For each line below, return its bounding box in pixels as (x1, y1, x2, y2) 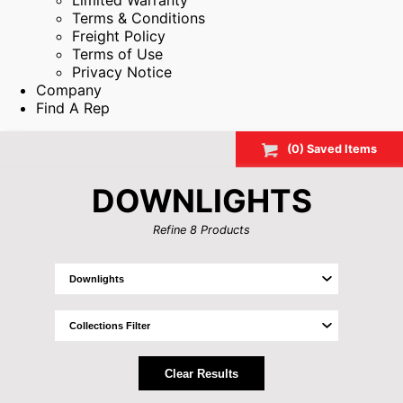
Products (197, 222, 250, 237)
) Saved (300, 142, 345, 157)
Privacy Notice (72, 63, 172, 81)
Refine (153, 222, 190, 237)
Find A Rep (36, 99, 110, 117)
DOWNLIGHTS (91, 181, 312, 220)
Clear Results (164, 366, 238, 381)
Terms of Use (72, 45, 163, 63)
